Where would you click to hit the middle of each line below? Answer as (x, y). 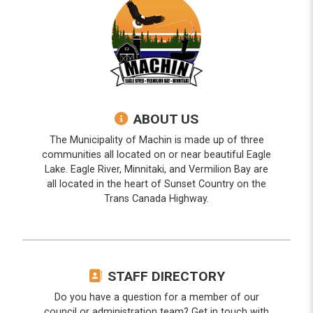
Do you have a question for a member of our (156, 297)
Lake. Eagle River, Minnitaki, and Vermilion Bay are (156, 169)
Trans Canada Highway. (156, 198)
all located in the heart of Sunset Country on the (156, 184)
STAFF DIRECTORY (166, 276)
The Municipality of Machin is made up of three (156, 140)
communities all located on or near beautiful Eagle (156, 154)
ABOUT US (166, 119)
